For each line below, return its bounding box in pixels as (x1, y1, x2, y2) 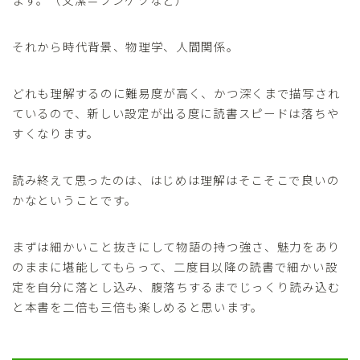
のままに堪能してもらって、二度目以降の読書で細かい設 (12, 257, 338, 275)
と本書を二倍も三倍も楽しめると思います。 (12, 297, 264, 315)
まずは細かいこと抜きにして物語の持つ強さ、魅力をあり (12, 237, 341, 255)
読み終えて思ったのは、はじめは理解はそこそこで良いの (12, 170, 340, 188)
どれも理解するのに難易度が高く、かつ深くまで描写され (12, 84, 341, 101)
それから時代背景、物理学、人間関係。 (12, 37, 239, 55)
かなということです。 (12, 190, 137, 208)
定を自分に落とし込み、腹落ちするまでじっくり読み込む (12, 277, 341, 295)
